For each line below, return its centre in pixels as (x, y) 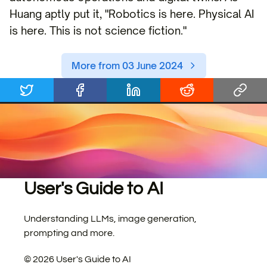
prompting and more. (69, 233)
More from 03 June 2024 (127, 66)
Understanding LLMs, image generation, (110, 219)
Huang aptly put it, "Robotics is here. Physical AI (132, 14)
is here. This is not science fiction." (98, 30)
